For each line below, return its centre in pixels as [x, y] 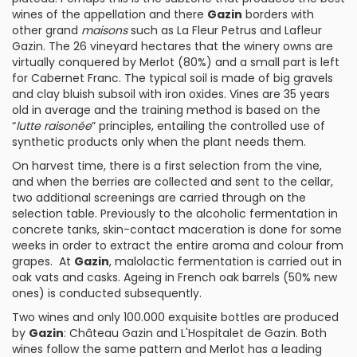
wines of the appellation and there [110, 14]
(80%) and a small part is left [257, 62]
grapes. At [43, 261]
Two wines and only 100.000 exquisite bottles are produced [175, 317]
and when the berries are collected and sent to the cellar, [173, 182]
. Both [311, 333]
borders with [278, 14]
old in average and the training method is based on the [166, 110]
